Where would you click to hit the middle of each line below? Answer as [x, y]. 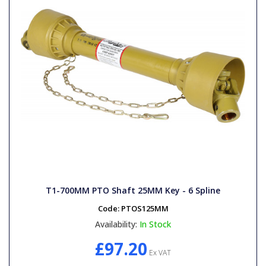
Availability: [116, 224]
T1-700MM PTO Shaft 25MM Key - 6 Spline [133, 190]
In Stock [155, 224]
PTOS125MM [145, 208]
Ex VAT [159, 252]
